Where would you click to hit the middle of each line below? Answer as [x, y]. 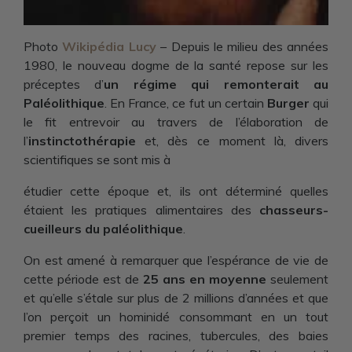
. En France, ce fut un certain [184, 103]
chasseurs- [294, 210]
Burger [286, 103]
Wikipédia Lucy [109, 46]
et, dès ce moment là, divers [232, 141]
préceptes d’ [64, 84]
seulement [297, 279]
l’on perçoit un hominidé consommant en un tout [176, 317]
